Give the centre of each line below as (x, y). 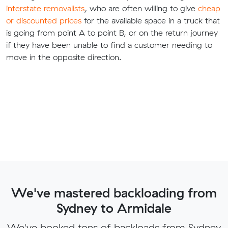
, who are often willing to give (141, 8)
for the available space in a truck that (151, 21)
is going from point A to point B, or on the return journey (112, 33)
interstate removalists (45, 8)
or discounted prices (44, 21)
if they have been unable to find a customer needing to (109, 45)
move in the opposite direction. (64, 57)
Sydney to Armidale (114, 208)
